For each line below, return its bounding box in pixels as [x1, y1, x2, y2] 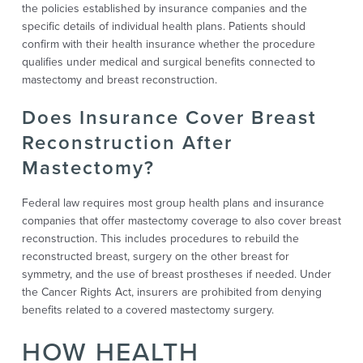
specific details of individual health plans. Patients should [21, 17, 305, 35]
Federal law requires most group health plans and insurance [21, 194, 324, 211]
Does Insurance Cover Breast [21, 102, 317, 132]
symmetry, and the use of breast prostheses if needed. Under [21, 265, 331, 283]
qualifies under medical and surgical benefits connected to [21, 53, 315, 70]
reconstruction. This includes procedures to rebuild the [21, 229, 299, 247]
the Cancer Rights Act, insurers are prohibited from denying [21, 283, 322, 301]
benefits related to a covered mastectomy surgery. [21, 301, 274, 318]
